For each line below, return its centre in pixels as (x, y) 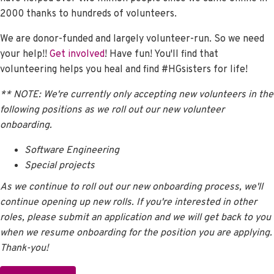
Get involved (77, 54)
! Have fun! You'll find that (161, 54)
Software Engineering (72, 150)
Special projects (60, 165)
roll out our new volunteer (167, 110)
